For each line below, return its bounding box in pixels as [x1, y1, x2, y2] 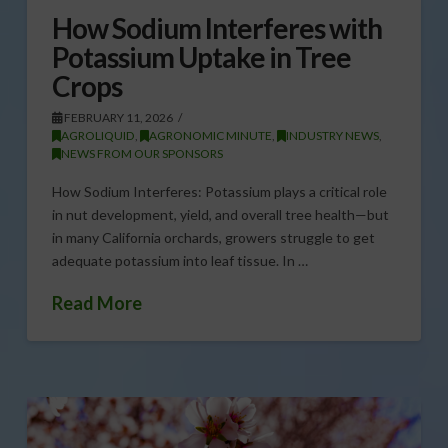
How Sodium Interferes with [51, 10, 383, 45]
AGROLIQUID [60, 127, 135, 143]
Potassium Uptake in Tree [51, 39, 352, 74]
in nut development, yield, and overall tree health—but [51, 206, 389, 224]
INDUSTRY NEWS [285, 127, 379, 143]
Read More [51, 291, 142, 314]
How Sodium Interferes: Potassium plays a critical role [51, 183, 387, 201]
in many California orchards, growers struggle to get [51, 229, 375, 247]
